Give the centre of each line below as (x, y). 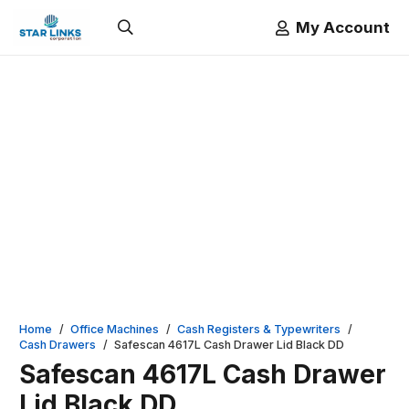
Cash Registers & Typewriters (259, 329)
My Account (343, 27)
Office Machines (115, 329)
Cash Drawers (58, 345)
